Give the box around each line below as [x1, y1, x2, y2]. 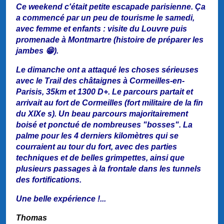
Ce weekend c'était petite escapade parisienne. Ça [16, 2, 205, 11]
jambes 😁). [16, 46, 58, 55]
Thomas [16, 213, 47, 222]
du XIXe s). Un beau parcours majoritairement [16, 109, 188, 118]
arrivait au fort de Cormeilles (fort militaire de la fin [16, 98, 203, 107]
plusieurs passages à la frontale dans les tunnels [16, 164, 201, 173]
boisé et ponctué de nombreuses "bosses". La [16, 120, 192, 129]
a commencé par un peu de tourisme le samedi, [16, 13, 194, 22]
